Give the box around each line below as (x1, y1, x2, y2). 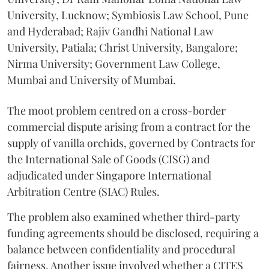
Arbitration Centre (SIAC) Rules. (7, 184, 160, 199)
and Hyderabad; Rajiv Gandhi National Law (7, 23, 214, 38)
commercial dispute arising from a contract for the (7, 119, 250, 134)
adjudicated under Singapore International (7, 168, 211, 183)
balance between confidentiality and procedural (7, 241, 235, 256)
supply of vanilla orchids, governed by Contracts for (7, 135, 255, 150)
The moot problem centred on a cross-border (7, 103, 226, 118)
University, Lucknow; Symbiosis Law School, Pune (7, 7, 249, 22)
